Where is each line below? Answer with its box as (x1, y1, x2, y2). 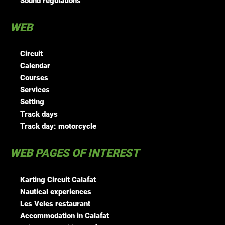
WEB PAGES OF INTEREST (10, 147, 139, 160)
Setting (20, 97, 44, 107)
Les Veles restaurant (20, 199, 90, 208)
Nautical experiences (20, 187, 91, 196)
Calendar (20, 61, 50, 71)
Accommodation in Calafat (20, 211, 109, 220)
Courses (20, 73, 48, 83)
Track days (20, 109, 58, 119)
